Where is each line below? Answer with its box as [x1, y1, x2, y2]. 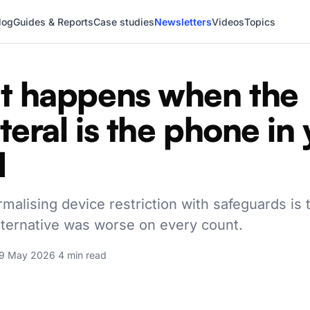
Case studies [93, 15, 154, 28]
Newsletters [154, 15, 212, 28]
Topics [244, 15, 275, 28]
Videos [211, 15, 244, 28]
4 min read [58, 249, 107, 261]
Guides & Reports [12, 15, 93, 28]
